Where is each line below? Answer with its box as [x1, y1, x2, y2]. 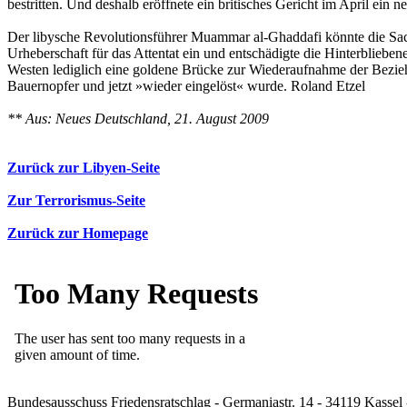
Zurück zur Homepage [7, 225, 148, 242]
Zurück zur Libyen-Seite [7, 160, 160, 176]
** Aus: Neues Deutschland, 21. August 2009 [7, 111, 269, 127]
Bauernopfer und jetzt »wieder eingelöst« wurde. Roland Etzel [7, 78, 365, 94]
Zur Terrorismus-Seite [7, 193, 145, 209]
